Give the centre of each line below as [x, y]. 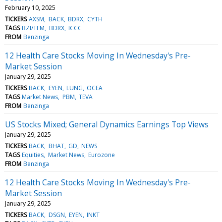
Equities [33, 155]
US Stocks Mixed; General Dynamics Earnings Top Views [107, 124]
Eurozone [101, 155]
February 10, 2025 [30, 7]
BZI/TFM [33, 28]
